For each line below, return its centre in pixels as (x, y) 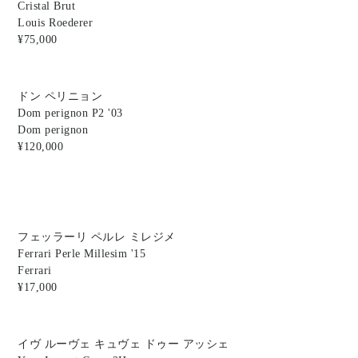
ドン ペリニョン (60, 97)
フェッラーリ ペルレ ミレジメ (97, 237)
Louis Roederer (56, 23)
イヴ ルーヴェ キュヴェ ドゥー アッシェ (123, 344)
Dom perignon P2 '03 (70, 113)
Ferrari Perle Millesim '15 (82, 253)
